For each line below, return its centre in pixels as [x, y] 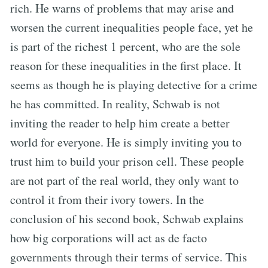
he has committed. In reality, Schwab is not [115, 103]
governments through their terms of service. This [129, 257]
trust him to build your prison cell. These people [127, 161]
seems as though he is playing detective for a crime [134, 84]
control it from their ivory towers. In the [107, 199]
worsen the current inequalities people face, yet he [132, 27]
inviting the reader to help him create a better [120, 123]
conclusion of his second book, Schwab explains [127, 218]
